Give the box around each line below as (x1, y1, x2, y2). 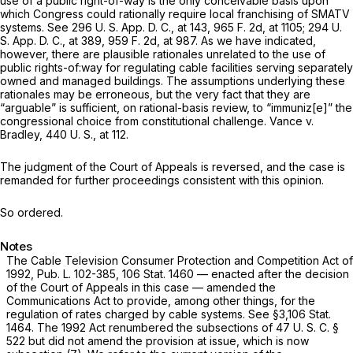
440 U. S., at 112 (46, 127, 126, 141)
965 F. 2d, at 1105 (214, 20, 303, 34)
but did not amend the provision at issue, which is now (25, 333, 309, 347)
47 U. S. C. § (276, 320, 339, 334)
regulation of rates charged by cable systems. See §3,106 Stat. (6, 307, 331, 321)
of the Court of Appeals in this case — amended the (6, 280, 276, 294)
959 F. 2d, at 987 (108, 33, 195, 47)
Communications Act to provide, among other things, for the (6, 293, 315, 307)
